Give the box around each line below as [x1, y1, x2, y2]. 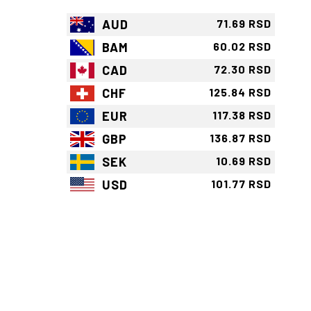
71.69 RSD [217, 17, 271, 31]
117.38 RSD [212, 108, 271, 122]
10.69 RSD [216, 154, 271, 168]
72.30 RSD [214, 62, 271, 76]
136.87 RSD [210, 131, 271, 145]
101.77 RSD [211, 177, 271, 191]
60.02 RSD [213, 40, 271, 53]
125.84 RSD [209, 85, 271, 99]
